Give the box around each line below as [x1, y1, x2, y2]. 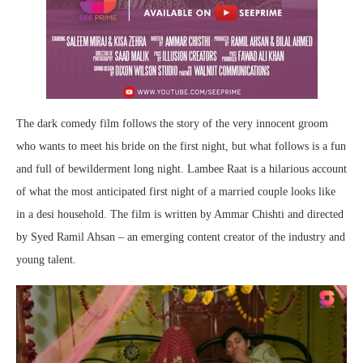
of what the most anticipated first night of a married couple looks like [16, 185, 335, 198]
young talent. [16, 253, 76, 266]
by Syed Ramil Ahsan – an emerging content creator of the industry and [16, 230, 345, 243]
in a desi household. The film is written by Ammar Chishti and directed [16, 207, 344, 220]
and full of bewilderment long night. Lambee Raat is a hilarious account [16, 162, 347, 175]
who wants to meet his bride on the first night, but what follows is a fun [16, 139, 346, 152]
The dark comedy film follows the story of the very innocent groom [16, 117, 328, 130]
